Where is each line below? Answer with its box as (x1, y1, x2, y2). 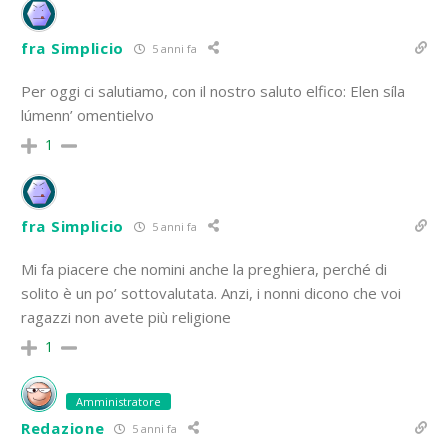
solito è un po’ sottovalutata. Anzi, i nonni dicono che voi (21, 283, 401, 304)
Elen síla (350, 81, 405, 102)
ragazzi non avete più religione (21, 307, 231, 328)
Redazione (21, 418, 105, 439)
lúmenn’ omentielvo (21, 105, 154, 126)
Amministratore (76, 394, 161, 410)
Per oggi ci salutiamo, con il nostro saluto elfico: (21, 81, 350, 102)
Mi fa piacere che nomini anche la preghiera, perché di (21, 259, 387, 280)
